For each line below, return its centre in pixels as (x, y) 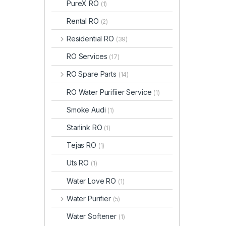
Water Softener (93, 216)
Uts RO (79, 163)
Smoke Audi (87, 109)
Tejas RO (82, 145)
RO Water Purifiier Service (110, 92)
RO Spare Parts (92, 74)
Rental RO (84, 21)
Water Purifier (90, 198)
